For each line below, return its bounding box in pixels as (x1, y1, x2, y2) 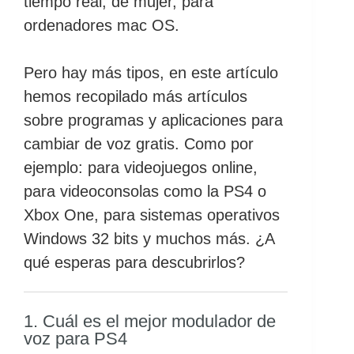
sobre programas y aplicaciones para (24, 111, 283, 129)
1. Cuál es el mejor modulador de (24, 311, 276, 331)
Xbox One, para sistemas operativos (24, 206, 280, 224)
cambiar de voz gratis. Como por (24, 135, 254, 153)
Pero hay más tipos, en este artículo (24, 64, 278, 81)
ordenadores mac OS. (24, 17, 179, 34)
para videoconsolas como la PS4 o (24, 183, 266, 200)
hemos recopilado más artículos (24, 88, 247, 105)
